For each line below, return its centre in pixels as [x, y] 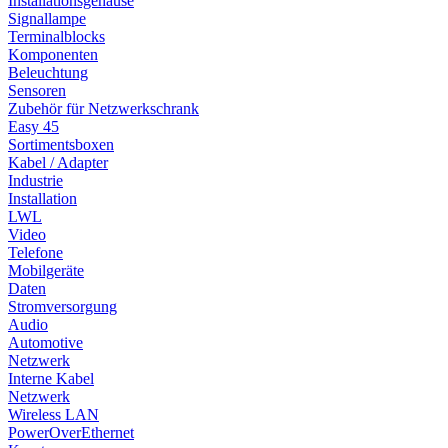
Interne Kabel [51, 378]
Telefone [35, 252]
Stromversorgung [62, 306]
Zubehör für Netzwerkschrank [103, 108]
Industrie [35, 180]
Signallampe [47, 18]
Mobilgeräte [46, 270]
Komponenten [53, 54]
